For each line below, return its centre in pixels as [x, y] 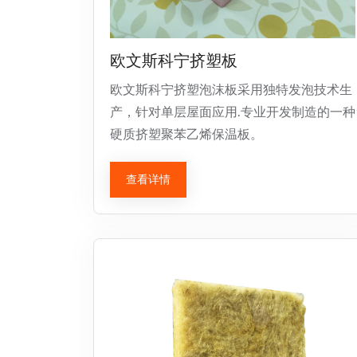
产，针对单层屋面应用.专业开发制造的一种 [233, 112]
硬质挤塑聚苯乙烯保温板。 [186, 134]
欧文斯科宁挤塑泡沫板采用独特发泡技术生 [231, 90]
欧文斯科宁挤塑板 [174, 61]
